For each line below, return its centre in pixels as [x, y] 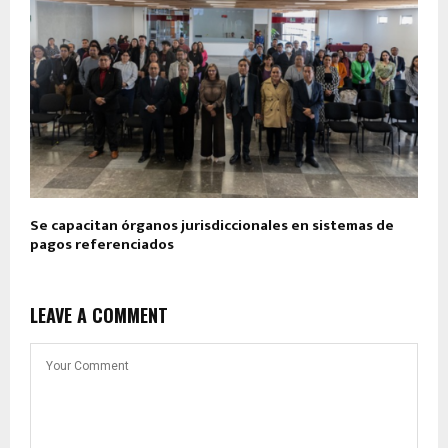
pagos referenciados [102, 245]
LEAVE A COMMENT [99, 315]
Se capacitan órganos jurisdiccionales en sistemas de [212, 226]
